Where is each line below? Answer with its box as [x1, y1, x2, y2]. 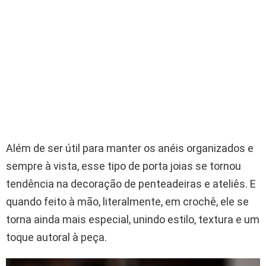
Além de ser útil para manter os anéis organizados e [6, 141, 254, 154]
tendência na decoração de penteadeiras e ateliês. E [6, 177, 256, 190]
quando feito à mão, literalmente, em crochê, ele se [6, 195, 249, 208]
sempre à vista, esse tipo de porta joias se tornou [6, 159, 241, 172]
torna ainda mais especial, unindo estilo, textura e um [6, 213, 259, 226]
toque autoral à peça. [6, 230, 107, 243]
